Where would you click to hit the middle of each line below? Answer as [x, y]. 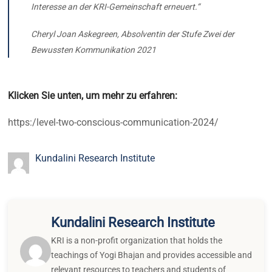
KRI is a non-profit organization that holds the [136, 240]
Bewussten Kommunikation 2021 [94, 49]
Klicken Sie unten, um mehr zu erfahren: [93, 95]
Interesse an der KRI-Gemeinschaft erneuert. [114, 7]
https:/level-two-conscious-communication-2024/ [114, 122]
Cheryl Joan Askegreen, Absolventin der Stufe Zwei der [133, 34]
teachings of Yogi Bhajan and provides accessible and [151, 255]
